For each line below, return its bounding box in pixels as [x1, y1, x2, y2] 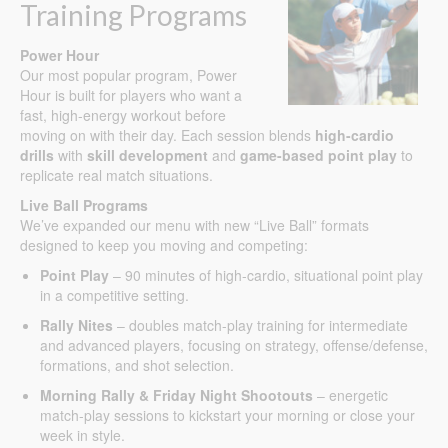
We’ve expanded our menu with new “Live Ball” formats [20, 215, 369, 236]
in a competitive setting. [40, 285, 189, 306]
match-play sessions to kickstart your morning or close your [40, 405, 415, 426]
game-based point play [240, 145, 397, 166]
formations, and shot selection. [40, 355, 234, 376]
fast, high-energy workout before [20, 105, 226, 126]
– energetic [313, 385, 388, 406]
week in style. [40, 425, 125, 446]
